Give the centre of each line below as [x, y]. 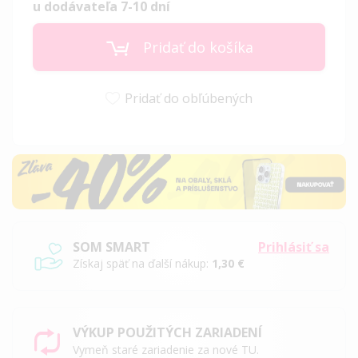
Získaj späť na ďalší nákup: [142, 263]
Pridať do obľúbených [189, 99]
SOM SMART [111, 247]
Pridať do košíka [198, 48]
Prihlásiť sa [294, 247]
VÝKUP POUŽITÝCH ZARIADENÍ [167, 332]
